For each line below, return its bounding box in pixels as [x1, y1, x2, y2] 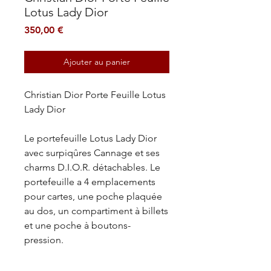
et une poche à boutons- [24, 219, 131, 231]
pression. [24, 233, 64, 246]
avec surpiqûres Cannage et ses [24, 146, 160, 158]
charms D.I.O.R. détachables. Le [24, 161, 160, 173]
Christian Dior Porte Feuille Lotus [24, 88, 166, 100]
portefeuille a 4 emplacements [24, 175, 155, 188]
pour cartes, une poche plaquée [24, 190, 162, 202]
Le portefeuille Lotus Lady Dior [24, 132, 157, 144]
